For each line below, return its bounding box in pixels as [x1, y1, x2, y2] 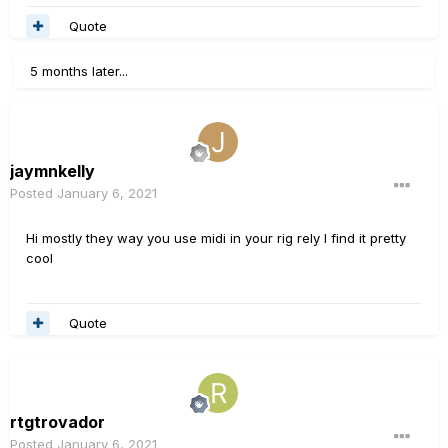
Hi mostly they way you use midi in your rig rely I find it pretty [26, 230, 406, 246]
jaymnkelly [10, 161, 95, 181]
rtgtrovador [10, 412, 105, 432]
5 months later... [30, 63, 128, 79]
